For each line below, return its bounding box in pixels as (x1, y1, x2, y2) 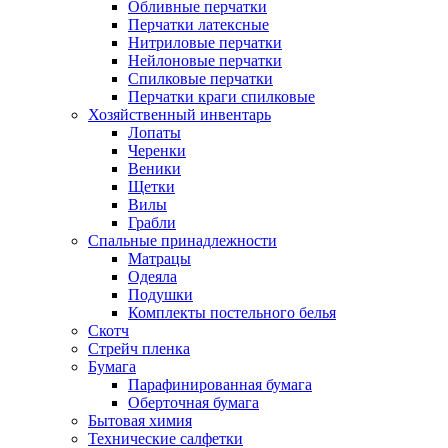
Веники (128, 160, 181, 177)
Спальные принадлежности (88, 232, 277, 249)
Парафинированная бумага (128, 376, 312, 393)
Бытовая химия (88, 412, 192, 429)
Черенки (128, 142, 186, 159)
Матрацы (128, 250, 191, 267)
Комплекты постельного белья (128, 304, 336, 321)
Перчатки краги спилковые (128, 88, 315, 105)
